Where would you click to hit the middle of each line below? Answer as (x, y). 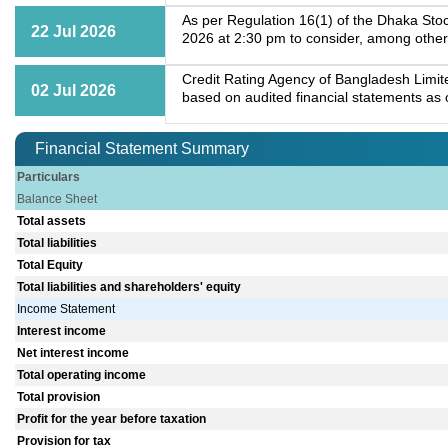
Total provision (59, 397)
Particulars (49, 177)
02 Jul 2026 (73, 91)
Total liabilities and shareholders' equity (129, 287)
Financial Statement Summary (142, 149)
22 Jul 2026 (73, 32)
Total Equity (50, 265)
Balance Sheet (57, 199)
